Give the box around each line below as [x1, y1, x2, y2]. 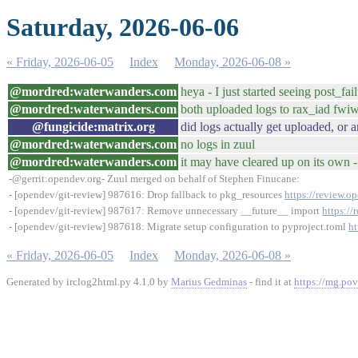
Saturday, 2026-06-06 [6, 13, 239, 42]
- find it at [247, 276, 294, 288]
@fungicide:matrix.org [31, 120, 155, 133]
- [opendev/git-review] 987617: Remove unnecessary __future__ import [9, 205, 322, 217]
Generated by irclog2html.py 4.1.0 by [6, 276, 171, 288]
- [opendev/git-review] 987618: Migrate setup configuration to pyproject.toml [9, 221, 348, 233]
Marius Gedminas [171, 276, 247, 288]
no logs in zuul [181, 137, 255, 151]
